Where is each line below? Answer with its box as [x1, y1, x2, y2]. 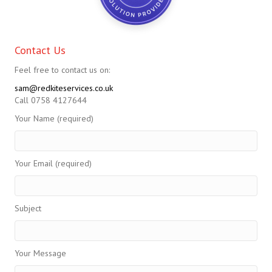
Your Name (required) [15, 113, 93, 124]
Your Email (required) [15, 158, 92, 169]
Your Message [15, 248, 66, 259]
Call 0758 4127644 [15, 95, 87, 106]
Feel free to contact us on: [15, 64, 110, 76]
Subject [15, 203, 41, 214]
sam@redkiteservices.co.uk [15, 83, 113, 94]
